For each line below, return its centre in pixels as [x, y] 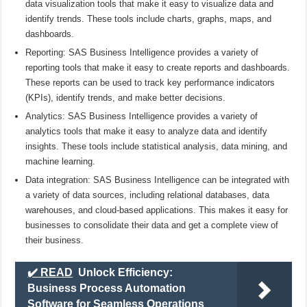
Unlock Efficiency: [126, 272]
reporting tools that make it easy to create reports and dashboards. [158, 67]
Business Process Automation [107, 288]
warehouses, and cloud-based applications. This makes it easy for [157, 210]
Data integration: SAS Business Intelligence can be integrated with [158, 180]
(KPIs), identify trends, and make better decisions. [126, 97]
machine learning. [61, 161]
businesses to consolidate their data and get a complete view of [152, 225]
